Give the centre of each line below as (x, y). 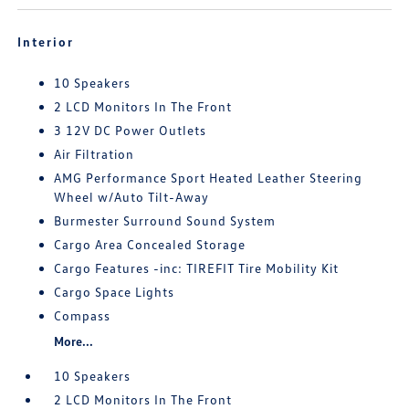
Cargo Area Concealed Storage (150, 245)
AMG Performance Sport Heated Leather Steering (209, 178)
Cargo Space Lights (115, 292)
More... (74, 341)
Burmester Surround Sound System (165, 221)
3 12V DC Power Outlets (131, 131)
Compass (83, 316)
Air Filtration (94, 154)
